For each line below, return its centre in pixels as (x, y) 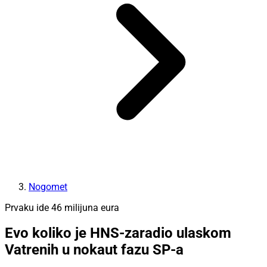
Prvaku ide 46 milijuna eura (62, 207)
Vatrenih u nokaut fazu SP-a (94, 250)
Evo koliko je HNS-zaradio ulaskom (118, 233)
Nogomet (48, 187)
